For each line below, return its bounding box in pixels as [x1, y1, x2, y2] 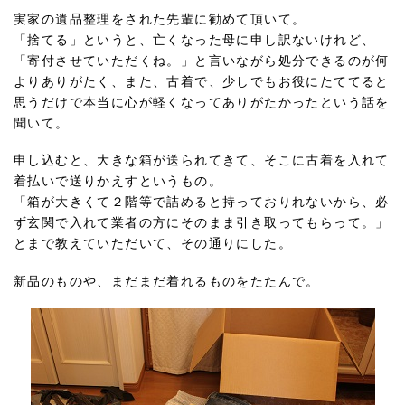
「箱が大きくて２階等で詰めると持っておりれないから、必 [14, 195, 390, 210]
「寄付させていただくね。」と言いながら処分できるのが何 [14, 54, 390, 69]
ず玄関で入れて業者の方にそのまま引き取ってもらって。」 [14, 216, 390, 231]
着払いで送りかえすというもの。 [14, 174, 222, 189]
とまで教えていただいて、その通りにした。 [14, 237, 292, 251]
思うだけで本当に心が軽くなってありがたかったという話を [14, 96, 390, 110]
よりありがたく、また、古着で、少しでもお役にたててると [14, 75, 390, 89]
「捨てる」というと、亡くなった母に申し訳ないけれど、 [14, 33, 376, 48]
